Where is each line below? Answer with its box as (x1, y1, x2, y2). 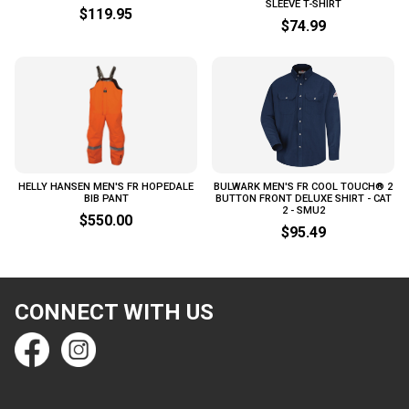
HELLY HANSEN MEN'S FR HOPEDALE (18, 180, 194, 193)
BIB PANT (83, 192, 129, 204)
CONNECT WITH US (15, 299, 214, 325)
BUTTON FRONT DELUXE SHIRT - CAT (215, 192, 392, 204)
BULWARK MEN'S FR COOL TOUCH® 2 (214, 180, 393, 193)
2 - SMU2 (281, 204, 325, 216)
